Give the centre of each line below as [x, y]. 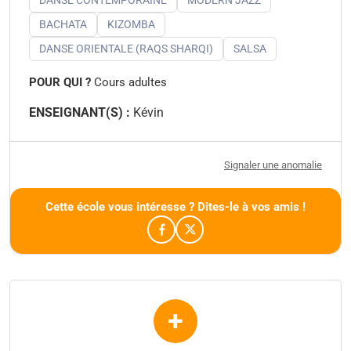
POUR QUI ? [60, 82]
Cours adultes [129, 82]
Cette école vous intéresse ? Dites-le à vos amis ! [175, 206]
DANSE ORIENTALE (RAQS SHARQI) [126, 48]
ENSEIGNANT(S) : [80, 112]
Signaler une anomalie [273, 165]
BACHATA [63, 24]
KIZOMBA [131, 24]
